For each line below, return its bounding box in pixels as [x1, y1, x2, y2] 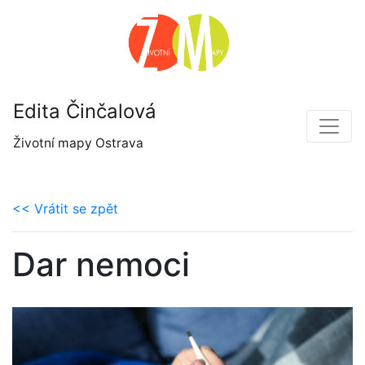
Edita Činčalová [13, 99, 156, 123]
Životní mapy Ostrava [13, 134, 143, 151]
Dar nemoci [12, 244, 190, 284]
